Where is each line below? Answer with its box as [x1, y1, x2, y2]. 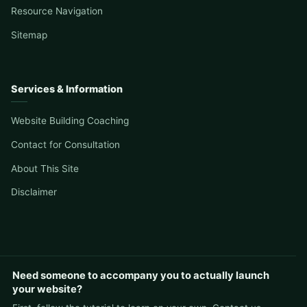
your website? [12, 283, 82, 296]
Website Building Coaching [11, 115, 129, 127]
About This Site [11, 162, 79, 174]
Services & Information [11, 83, 123, 95]
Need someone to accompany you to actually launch [12, 269, 269, 282]
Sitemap [11, 29, 47, 41]
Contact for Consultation [11, 138, 120, 150]
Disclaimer [11, 186, 57, 198]
